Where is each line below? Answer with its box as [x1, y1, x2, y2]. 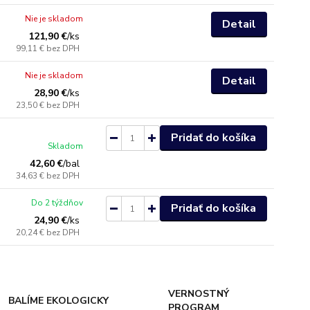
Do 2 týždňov [31, 197, 84, 208]
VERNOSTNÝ [167, 287, 229, 300]
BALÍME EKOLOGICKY [8, 294, 109, 307]
